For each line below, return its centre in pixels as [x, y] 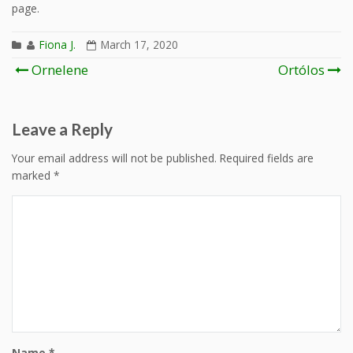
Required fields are [267, 158]
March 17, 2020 [139, 45]
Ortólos [301, 70]
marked [33, 176]
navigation [63, 92]
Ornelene [58, 70]
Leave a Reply [62, 129]
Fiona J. [58, 45]
